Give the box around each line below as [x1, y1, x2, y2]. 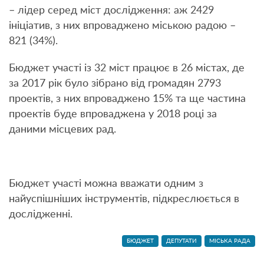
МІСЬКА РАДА [209, 238, 250, 245]
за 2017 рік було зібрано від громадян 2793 [9, 78, 221, 90]
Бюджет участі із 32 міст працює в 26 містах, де [9, 63, 245, 74]
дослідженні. [9, 209, 72, 220]
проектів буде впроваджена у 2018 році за [9, 109, 217, 120]
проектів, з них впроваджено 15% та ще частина [9, 94, 246, 105]
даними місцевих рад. [9, 124, 116, 136]
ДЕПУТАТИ [166, 238, 197, 245]
